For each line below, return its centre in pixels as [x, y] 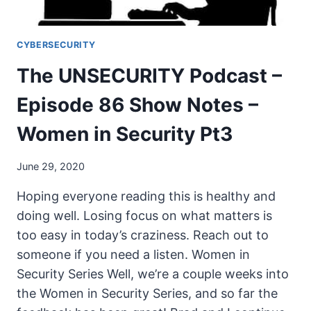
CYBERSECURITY [56, 45]
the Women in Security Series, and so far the [147, 293]
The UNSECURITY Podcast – [149, 75]
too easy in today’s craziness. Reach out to [143, 235]
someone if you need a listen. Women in [133, 254]
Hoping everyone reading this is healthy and [146, 196]
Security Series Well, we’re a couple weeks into [153, 274]
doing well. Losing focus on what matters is [144, 215]
